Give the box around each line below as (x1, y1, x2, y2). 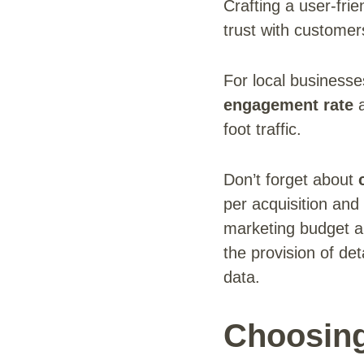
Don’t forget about (223, 170, 358, 188)
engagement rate (223, 95, 353, 114)
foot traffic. (223, 119, 301, 138)
